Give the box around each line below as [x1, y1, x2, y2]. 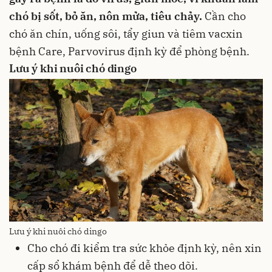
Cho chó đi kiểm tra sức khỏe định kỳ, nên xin [27, 241, 262, 256]
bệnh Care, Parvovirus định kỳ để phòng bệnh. [9, 44, 250, 58]
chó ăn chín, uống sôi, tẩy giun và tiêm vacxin [9, 26, 243, 41]
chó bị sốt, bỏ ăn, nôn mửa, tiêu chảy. [9, 8, 202, 23]
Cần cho [202, 8, 246, 23]
